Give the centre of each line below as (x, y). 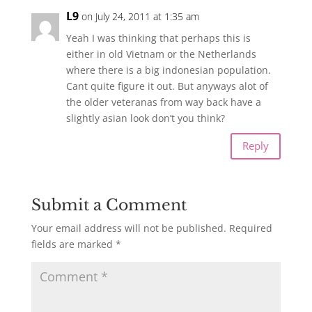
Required (250, 228)
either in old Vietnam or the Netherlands (161, 54)
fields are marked (73, 244)
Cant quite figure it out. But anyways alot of (167, 86)
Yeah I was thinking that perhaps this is (158, 38)
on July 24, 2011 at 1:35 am (140, 16)
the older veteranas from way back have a (163, 102)
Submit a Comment (109, 205)
